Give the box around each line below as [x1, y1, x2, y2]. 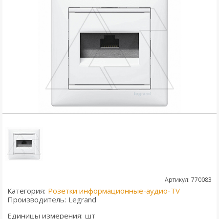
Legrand [68, 195, 96, 205]
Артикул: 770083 [165, 175, 212, 184]
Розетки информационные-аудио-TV [48, 186, 180, 196]
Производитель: [7, 195, 66, 205]
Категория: [7, 186, 45, 196]
